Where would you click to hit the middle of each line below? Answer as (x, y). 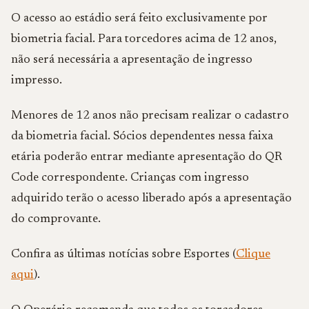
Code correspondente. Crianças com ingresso (130, 178)
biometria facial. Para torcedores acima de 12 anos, (144, 39)
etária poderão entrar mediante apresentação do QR (147, 157)
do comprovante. (56, 219)
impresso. (37, 81)
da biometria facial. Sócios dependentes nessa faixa (142, 137)
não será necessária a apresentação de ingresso (132, 60)
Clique (253, 255)
